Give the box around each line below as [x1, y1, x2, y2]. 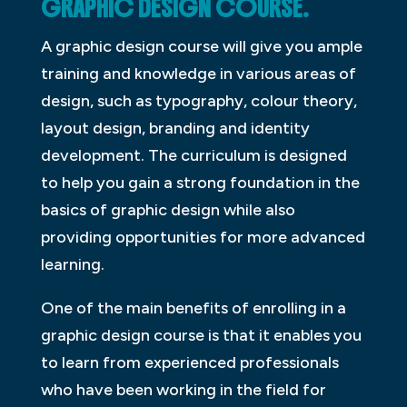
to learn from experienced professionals [40, 352, 339, 373]
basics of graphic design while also [40, 200, 295, 221]
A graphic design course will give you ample [40, 36, 362, 57]
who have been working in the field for [40, 380, 326, 401]
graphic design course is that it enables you [40, 325, 362, 346]
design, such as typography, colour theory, [40, 91, 357, 112]
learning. [40, 254, 104, 275]
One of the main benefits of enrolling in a [40, 298, 346, 319]
